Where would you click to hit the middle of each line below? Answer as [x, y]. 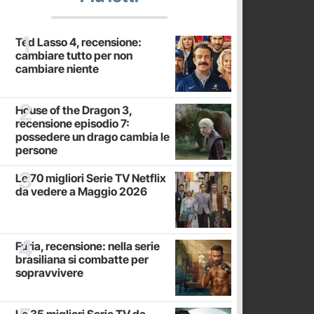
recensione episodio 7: [73, 123]
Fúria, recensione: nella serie [88, 246]
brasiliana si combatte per [82, 259]
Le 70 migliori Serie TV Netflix [91, 178]
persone [36, 150]
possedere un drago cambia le [93, 136]
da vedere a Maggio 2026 [81, 191]
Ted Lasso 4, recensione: [78, 42]
